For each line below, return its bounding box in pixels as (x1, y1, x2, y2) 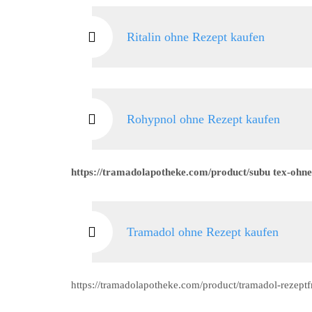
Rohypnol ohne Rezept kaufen (127, 112, 280, 126)
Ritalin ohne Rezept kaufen (127, 30, 265, 44)
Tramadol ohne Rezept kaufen (127, 225, 279, 239)
